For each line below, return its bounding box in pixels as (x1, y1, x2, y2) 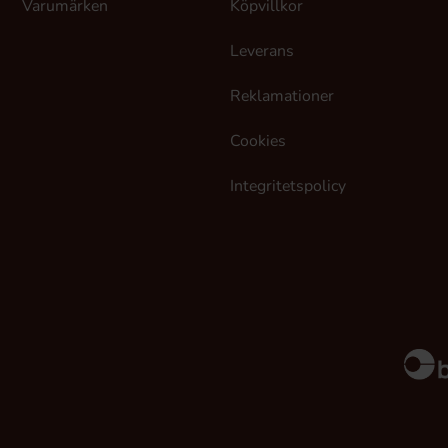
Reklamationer (230, 85, 334, 107)
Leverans (230, 40, 294, 62)
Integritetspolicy (230, 175, 346, 197)
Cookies (230, 130, 286, 152)
